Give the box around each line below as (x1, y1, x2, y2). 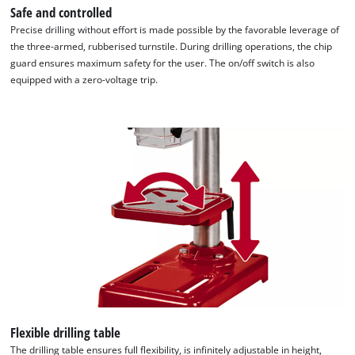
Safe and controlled (10, 3, 113, 22)
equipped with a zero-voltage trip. (10, 74, 158, 86)
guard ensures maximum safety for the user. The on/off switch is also (10, 57, 315, 70)
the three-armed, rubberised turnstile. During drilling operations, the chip (10, 40, 333, 53)
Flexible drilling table (10, 323, 121, 342)
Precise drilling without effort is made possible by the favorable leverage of (10, 24, 340, 36)
